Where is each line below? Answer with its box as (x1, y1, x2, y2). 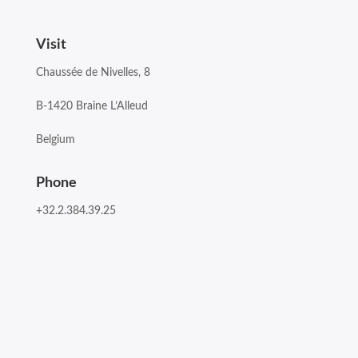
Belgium (35, 134, 75, 146)
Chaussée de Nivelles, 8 (35, 67, 150, 79)
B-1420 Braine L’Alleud (35, 101, 148, 113)
